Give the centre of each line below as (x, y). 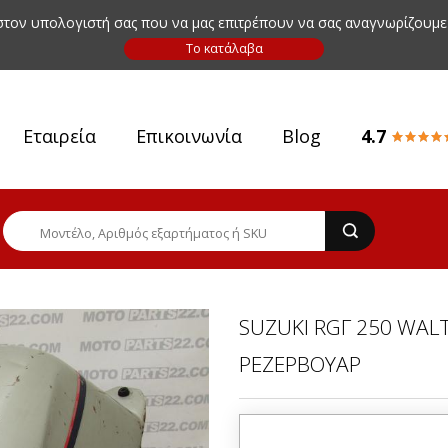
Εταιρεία (59, 136)
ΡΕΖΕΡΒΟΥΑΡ (300, 364)
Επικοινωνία (189, 136)
